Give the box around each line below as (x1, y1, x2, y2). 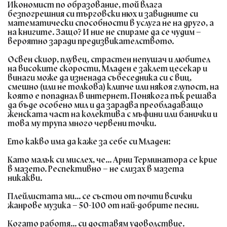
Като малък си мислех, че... (8, 154, 111, 166)
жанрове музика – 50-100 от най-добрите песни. (8, 199, 199, 211)
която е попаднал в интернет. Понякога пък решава (8, 90, 216, 102)
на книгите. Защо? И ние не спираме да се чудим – (8, 26, 201, 38)
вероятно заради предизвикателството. (8, 35, 174, 47)
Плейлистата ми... (8, 190, 81, 202)
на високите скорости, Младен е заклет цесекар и (8, 62, 207, 74)
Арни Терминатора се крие (111, 154, 217, 166)
